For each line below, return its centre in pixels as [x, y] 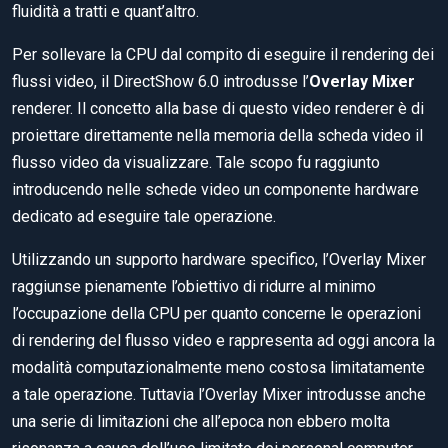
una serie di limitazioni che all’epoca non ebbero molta [201, 422]
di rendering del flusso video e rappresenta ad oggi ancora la [223, 341]
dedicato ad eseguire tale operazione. [144, 217]
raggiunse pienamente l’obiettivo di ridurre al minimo [194, 287]
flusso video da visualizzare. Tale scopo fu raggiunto [196, 163]
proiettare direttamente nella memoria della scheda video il [217, 136]
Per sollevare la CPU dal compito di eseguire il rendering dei [223, 55]
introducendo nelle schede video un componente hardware [215, 190]
